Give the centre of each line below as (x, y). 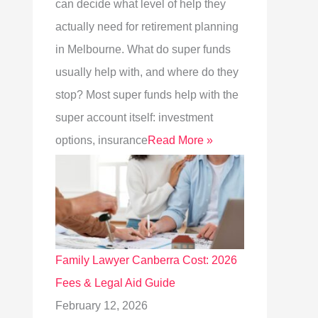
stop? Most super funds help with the (147, 95)
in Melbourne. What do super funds (143, 49)
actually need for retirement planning (147, 27)
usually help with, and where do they (147, 72)
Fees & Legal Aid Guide (115, 283)
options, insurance (102, 140)
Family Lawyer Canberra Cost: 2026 (146, 260)
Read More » (180, 140)
